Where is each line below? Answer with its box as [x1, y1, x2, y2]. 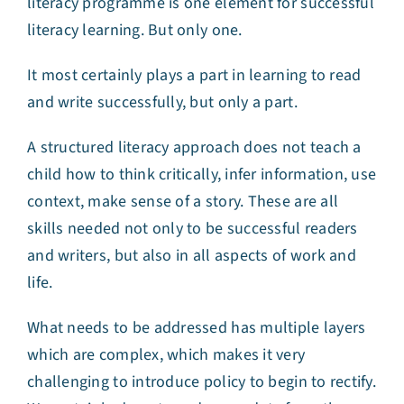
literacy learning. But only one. [27, 19, 246, 42]
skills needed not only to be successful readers [27, 217, 358, 241]
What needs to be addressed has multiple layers [27, 317, 366, 340]
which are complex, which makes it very [27, 344, 306, 367]
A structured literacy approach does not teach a [27, 136, 362, 160]
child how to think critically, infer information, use [27, 163, 377, 187]
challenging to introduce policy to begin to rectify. [27, 371, 377, 394]
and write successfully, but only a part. [27, 91, 306, 115]
